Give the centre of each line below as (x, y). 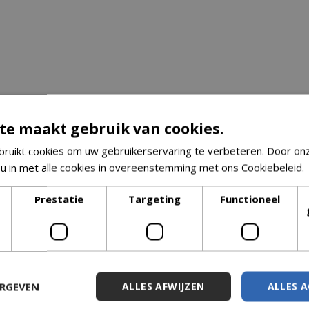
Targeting (154, 199)
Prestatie (59, 199)
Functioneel (250, 199)
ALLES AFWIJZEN (163, 286)
